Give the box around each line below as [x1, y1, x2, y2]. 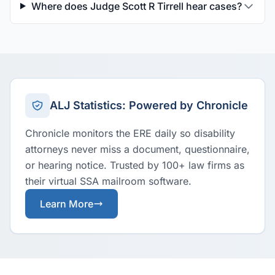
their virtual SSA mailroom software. [25, 175, 192, 187]
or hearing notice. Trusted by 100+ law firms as [25, 159, 244, 171]
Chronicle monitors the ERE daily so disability [25, 127, 235, 139]
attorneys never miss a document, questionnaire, [25, 143, 250, 155]
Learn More [40, 198, 93, 210]
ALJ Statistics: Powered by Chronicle [50, 99, 248, 112]
